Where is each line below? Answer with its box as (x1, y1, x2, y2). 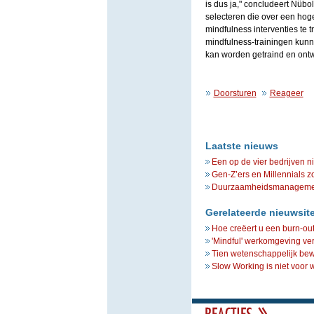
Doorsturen (213, 88, 257, 98)
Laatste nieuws (205, 140, 278, 151)
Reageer (269, 88, 303, 98)
